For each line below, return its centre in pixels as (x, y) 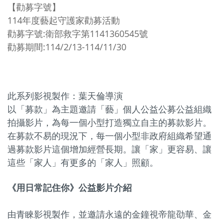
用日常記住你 (43, 188)
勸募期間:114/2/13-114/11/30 (67, 47)
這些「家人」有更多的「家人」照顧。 (83, 163)
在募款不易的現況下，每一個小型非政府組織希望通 (110, 136)
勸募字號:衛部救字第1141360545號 (78, 34)
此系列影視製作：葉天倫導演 (65, 96)
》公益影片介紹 (101, 188)
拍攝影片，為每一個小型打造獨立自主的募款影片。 (110, 123)
